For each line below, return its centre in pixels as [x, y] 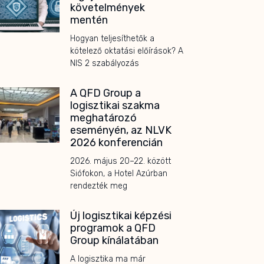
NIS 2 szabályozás [104, 63]
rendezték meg [98, 186]
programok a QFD [113, 228]
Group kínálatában [114, 240]
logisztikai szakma [115, 105]
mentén [89, 20]
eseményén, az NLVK [121, 130]
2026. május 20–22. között [120, 161]
